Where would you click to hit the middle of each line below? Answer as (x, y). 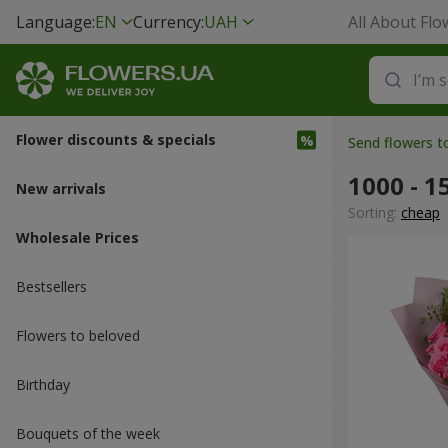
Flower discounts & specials (116, 139)
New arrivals (61, 188)
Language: (55, 22)
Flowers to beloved (78, 335)
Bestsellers (51, 286)
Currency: (168, 22)
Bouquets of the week (88, 433)
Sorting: (374, 212)
